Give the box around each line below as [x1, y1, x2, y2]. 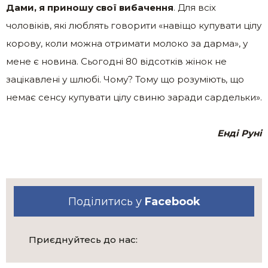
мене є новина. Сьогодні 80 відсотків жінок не [6, 56, 227, 68]
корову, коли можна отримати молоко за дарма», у [6, 38, 248, 50]
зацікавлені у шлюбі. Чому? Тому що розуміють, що [6, 74, 244, 86]
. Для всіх [173, 2, 216, 14]
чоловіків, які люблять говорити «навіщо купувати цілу [6, 20, 261, 32]
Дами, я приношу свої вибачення [6, 2, 173, 14]
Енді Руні [217, 127, 262, 139]
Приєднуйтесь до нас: [29, 234, 138, 246]
